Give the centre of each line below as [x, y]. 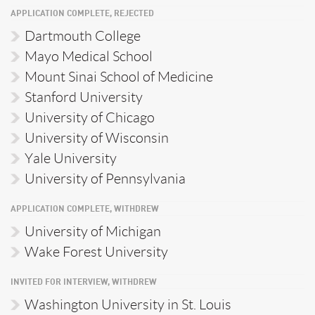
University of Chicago [90, 117]
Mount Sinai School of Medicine [119, 77]
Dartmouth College [83, 36]
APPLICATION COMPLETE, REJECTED [82, 14]
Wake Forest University [96, 252]
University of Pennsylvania [105, 179]
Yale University [71, 158]
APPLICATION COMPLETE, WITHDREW [85, 210]
